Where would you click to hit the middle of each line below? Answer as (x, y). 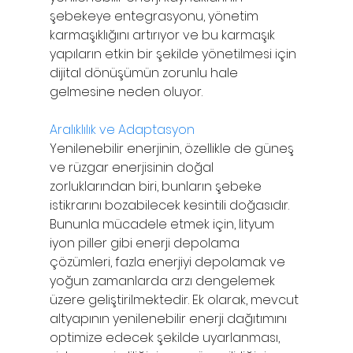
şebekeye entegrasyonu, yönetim (155, 16)
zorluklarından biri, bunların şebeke (157, 186)
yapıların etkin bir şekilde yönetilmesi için (174, 54)
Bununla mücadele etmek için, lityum (163, 224)
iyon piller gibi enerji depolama (146, 243)
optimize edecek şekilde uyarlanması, (166, 337)
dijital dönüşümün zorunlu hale (145, 72)
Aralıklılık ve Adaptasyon (122, 129)
